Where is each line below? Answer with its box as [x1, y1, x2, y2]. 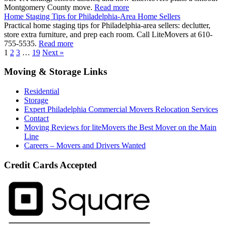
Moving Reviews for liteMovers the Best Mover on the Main [24, 123, 216, 132]
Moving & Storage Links [4, 66, 107, 77]
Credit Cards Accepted [4, 159, 97, 170]
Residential [24, 86, 59, 95]
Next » [42, 48, 64, 57]
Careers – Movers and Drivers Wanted [24, 141, 146, 150]
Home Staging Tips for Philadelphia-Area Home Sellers [4, 12, 180, 21]
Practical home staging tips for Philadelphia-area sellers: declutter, [4, 21, 210, 30]
